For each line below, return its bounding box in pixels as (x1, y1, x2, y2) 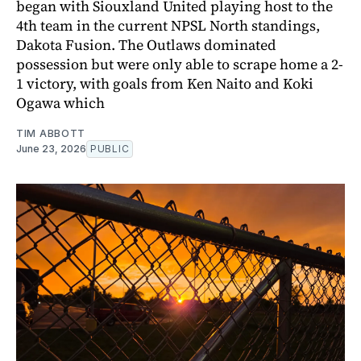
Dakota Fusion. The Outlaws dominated (16, 34, 276, 55)
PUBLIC (90, 142, 130, 155)
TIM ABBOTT (16, 127, 85, 139)
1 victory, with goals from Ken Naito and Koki (16, 73, 313, 93)
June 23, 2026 (16, 142, 86, 155)
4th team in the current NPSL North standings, (16, 15, 320, 35)
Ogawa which (16, 92, 105, 113)
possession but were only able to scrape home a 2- (16, 53, 343, 74)
